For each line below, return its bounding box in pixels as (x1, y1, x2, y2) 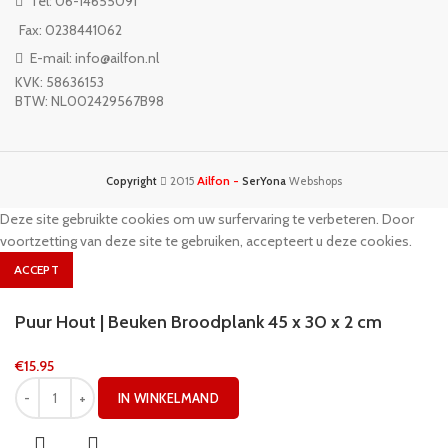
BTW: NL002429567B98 (15, 92, 164, 111)
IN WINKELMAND (118, 390, 219, 407)
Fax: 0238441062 (19, 21, 122, 40)
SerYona (242, 174, 286, 189)
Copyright (106, 174, 157, 189)
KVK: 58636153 (15, 73, 104, 92)
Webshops (286, 174, 342, 189)
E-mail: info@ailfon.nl (27, 49, 159, 68)
